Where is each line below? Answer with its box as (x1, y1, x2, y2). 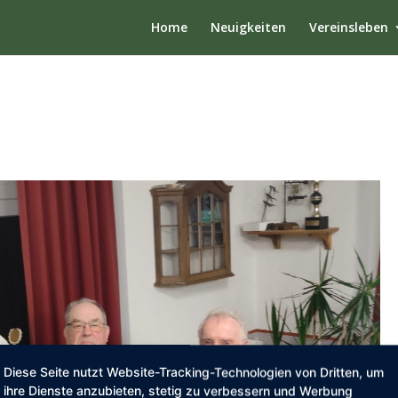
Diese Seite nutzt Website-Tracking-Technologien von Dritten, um (4, 364, 384, 380)
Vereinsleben (309, 19, 388, 36)
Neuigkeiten (211, 19, 286, 36)
